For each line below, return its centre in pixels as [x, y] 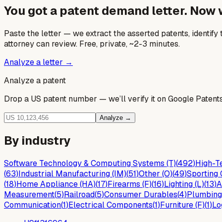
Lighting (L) [184, 184]
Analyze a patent [35, 80]
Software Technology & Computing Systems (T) [90, 163]
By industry [37, 140]
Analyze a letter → [38, 62]
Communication [32, 205]
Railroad [79, 194]
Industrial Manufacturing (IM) [72, 173]
